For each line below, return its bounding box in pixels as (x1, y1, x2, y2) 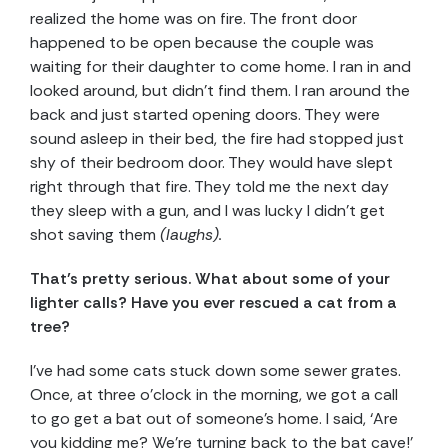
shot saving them (30, 224, 160, 246)
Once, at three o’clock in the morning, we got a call (30, 384, 398, 406)
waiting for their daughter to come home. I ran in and (30, 56, 411, 78)
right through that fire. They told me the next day (30, 176, 389, 198)
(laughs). (160, 224, 222, 246)
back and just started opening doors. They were (30, 104, 380, 126)
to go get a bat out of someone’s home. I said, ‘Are (30, 408, 398, 430)
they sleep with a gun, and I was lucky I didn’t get (30, 200, 385, 222)
